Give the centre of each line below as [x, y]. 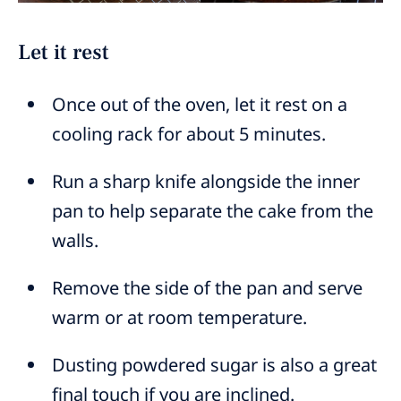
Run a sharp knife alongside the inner [206, 182]
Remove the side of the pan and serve [208, 288]
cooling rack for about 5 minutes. [189, 134]
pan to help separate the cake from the [213, 211]
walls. [76, 241]
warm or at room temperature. [180, 318]
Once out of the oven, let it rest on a [200, 105]
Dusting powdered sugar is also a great [215, 365]
